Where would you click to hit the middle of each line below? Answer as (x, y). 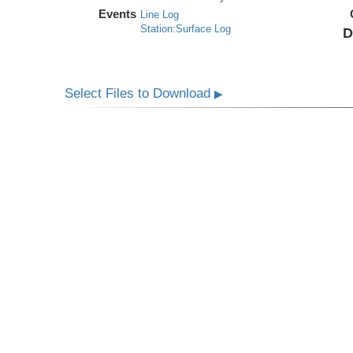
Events (118, 13)
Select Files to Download (140, 93)
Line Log (160, 14)
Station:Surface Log (186, 28)
